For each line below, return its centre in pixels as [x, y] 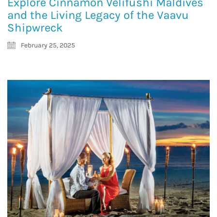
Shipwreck [35, 28]
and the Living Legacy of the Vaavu [98, 15]
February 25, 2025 [47, 46]
